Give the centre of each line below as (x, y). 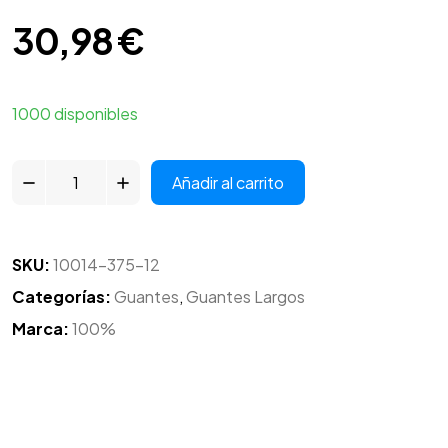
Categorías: (61, 297)
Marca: (42, 329)
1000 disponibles (75, 114)
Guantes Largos (245, 297)
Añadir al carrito (227, 182)
